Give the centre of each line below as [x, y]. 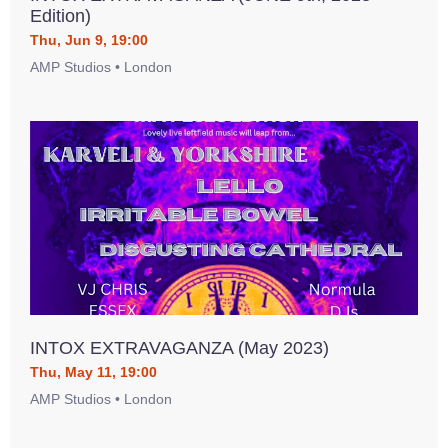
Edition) [60, 16]
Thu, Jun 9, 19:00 [89, 40]
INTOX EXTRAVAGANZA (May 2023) [179, 348]
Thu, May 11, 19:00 [93, 372]
